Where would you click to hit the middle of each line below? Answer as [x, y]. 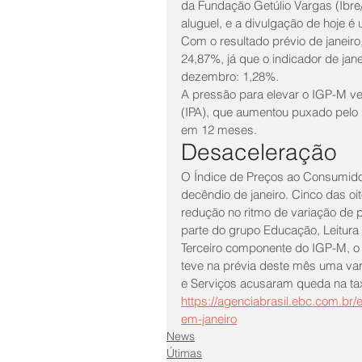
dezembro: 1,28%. [230, 77]
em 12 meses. [219, 130]
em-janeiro [209, 319]
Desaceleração [259, 152]
